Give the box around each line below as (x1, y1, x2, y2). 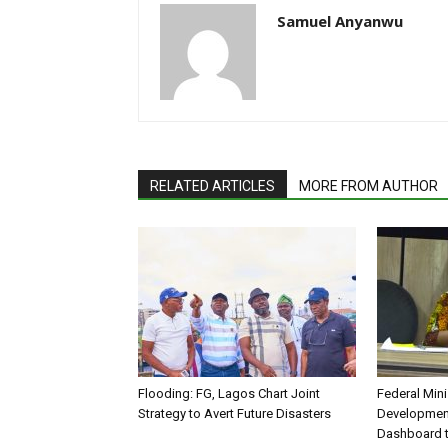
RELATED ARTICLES (150, 178, 275, 195)
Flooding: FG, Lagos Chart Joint (138, 386, 320, 402)
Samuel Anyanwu (277, 11, 403, 32)
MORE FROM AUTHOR (299, 178, 438, 195)
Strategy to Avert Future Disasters (138, 406, 331, 422)
